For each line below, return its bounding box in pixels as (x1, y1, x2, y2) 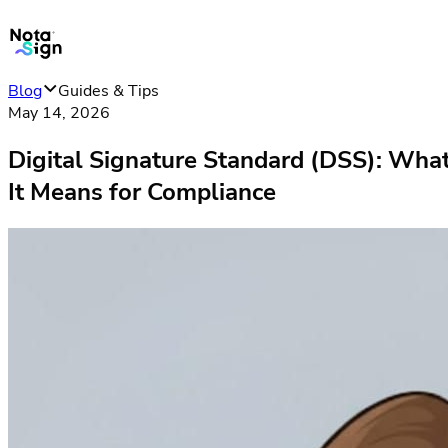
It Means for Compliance (8, 175, 276, 208)
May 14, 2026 (8, 102, 110, 124)
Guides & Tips (58, 80, 159, 102)
